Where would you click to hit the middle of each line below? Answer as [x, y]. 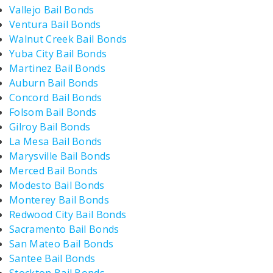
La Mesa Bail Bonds [56, 141]
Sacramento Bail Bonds [64, 229]
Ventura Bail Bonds [55, 24]
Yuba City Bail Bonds [58, 54]
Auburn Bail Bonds [54, 83]
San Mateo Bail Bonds [62, 244]
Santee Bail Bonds [52, 258]
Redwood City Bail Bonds [68, 214]
